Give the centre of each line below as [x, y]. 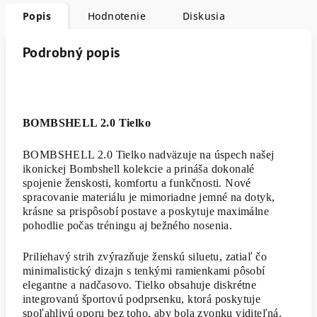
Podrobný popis [71, 52]
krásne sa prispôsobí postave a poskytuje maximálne [146, 211]
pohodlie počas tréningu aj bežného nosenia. [128, 225]
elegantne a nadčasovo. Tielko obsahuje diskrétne [140, 284]
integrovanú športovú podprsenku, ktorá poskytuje [142, 299]
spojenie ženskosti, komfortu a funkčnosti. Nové [137, 183]
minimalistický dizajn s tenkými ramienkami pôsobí [144, 270]
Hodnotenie [117, 16]
